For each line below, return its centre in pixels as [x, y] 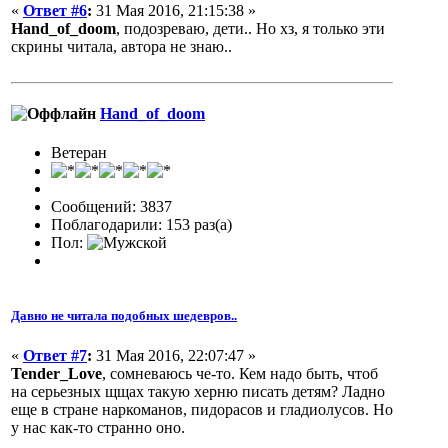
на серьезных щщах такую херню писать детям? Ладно [198, 391]
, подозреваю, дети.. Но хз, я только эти [250, 28]
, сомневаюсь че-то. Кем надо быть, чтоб [240, 373]
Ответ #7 [55, 355]
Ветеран [79, 153]
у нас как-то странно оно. [98, 427]
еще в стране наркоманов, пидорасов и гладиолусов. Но [202, 409]
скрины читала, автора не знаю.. [121, 46]
